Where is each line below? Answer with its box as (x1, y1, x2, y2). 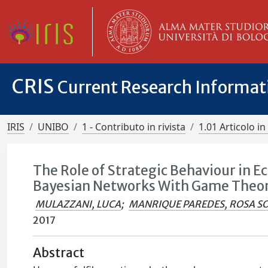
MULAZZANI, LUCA (35, 198, 121, 210)
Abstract (33, 245, 85, 261)
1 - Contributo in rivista (82, 120, 185, 133)
